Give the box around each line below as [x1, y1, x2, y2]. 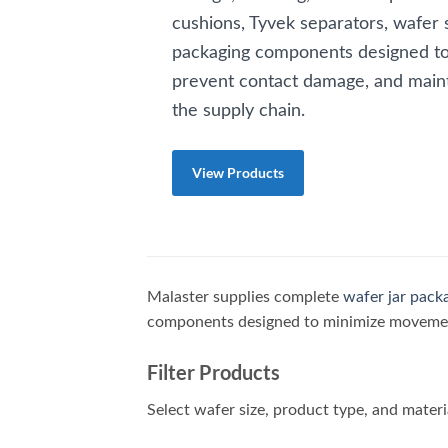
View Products [192, 164, 284, 181]
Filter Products [147, 359, 280, 384]
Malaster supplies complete [147, 289, 343, 305]
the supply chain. [172, 102, 305, 120]
